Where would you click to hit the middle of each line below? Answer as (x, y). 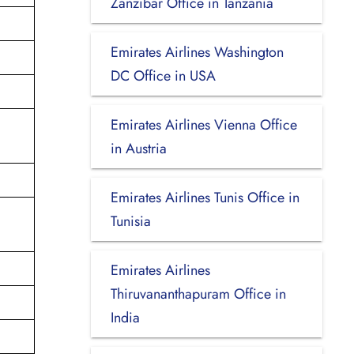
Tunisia (130, 221)
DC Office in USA (163, 75)
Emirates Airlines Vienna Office (203, 124)
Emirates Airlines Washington (197, 52)
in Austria (138, 148)
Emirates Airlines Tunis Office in (205, 197)
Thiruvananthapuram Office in (198, 294)
